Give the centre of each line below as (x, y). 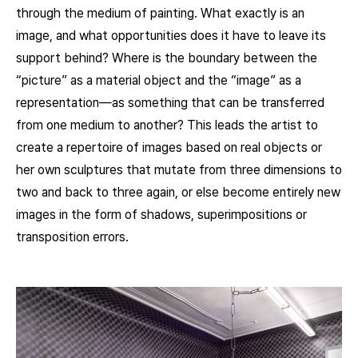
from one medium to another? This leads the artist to (167, 125)
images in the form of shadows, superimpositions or (161, 215)
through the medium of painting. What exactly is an (160, 14)
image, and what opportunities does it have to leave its (171, 36)
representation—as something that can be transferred (170, 103)
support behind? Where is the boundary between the (167, 58)
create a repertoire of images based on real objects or (169, 148)
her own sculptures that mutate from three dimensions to (179, 170)
